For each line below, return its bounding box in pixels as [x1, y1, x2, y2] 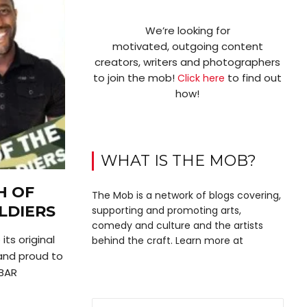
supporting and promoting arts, [91, 204, 241, 218]
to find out [225, 71, 282, 86]
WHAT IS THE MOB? [100, 151, 256, 171]
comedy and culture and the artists [91, 219, 263, 233]
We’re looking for [145, 23, 230, 38]
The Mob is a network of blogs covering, [91, 188, 281, 203]
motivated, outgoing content [112, 39, 263, 54]
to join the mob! [93, 71, 178, 86]
